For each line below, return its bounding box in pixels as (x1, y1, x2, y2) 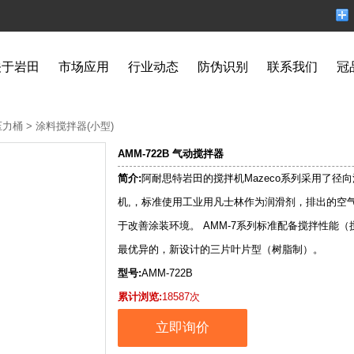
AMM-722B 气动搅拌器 (118, 148, 224, 160)
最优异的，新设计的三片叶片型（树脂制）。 (118, 243, 323, 255)
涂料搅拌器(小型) (36, 120, 114, 132)
